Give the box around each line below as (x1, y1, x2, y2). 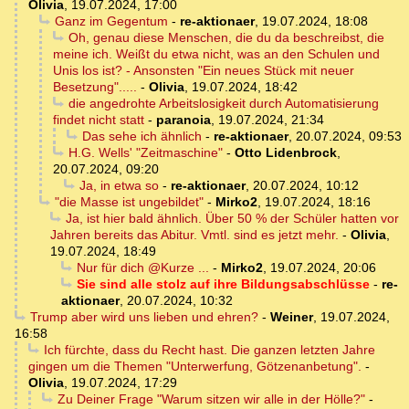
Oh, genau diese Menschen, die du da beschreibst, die (68, 30, 384, 46)
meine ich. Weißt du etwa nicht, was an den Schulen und (53, 47, 380, 62)
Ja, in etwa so (79, 178, 159, 194)
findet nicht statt (53, 112, 144, 128)
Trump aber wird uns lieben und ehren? (29, 309, 258, 325)
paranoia (156, 112, 211, 128)
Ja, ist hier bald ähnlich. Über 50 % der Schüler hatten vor (65, 211, 399, 226)
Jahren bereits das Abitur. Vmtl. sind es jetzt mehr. (50, 227, 339, 243)
